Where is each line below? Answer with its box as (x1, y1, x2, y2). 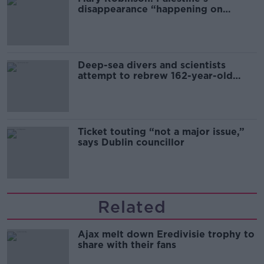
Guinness (78, 81, 121, 92)
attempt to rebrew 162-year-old (78, 70, 233, 81)
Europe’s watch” (78, 14, 158, 25)
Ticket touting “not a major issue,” (78, 126, 245, 137)
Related (98, 197, 166, 217)
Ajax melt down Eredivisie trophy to (78, 229, 255, 240)
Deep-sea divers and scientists (78, 60, 226, 71)
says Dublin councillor (78, 137, 184, 148)
